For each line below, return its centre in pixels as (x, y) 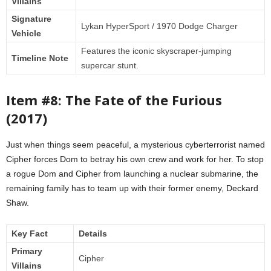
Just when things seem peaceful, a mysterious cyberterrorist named (135, 145)
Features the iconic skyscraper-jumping (156, 51)
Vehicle (26, 34)
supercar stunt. (110, 66)
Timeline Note (40, 58)
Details (93, 234)
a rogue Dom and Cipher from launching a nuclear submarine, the (132, 174)
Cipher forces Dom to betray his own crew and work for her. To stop (135, 159)
